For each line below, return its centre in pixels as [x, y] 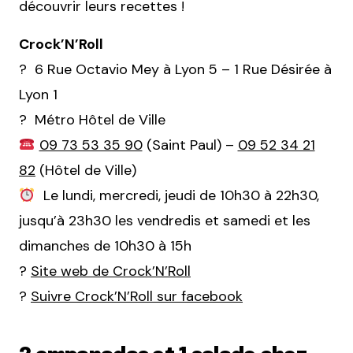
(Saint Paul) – [190, 145]
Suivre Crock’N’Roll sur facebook [137, 297]
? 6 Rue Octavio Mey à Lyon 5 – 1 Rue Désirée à [175, 70]
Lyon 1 [38, 95]
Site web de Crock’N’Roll [111, 271]
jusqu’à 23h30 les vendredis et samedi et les [165, 221]
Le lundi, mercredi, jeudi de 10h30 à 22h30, [177, 196]
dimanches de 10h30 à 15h [105, 246]
